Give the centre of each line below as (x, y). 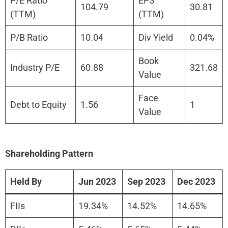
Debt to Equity (38, 104)
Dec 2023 (196, 181)
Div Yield (156, 37)
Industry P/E (35, 67)
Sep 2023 (146, 181)
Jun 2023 (97, 181)
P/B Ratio (29, 37)
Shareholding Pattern (49, 153)
